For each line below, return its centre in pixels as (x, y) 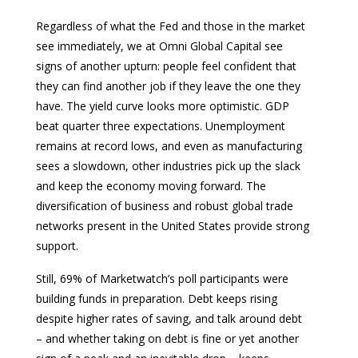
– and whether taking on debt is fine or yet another (167, 338)
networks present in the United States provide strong (173, 225)
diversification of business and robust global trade (165, 205)
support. (57, 245)
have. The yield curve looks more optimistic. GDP (163, 105)
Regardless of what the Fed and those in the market (171, 26)
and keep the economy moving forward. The (151, 185)
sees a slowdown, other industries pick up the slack (168, 165)
